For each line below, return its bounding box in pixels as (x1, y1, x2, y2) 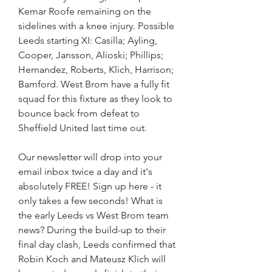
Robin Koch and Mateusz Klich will (18, 253, 166, 265)
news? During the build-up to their (18, 224, 166, 236)
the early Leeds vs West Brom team (18, 209, 169, 222)
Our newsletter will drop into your (18, 151, 162, 163)
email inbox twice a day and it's (18, 166, 152, 178)
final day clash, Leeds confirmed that (18, 239, 175, 251)
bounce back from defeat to (18, 107, 140, 120)
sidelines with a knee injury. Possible (18, 20, 174, 32)
